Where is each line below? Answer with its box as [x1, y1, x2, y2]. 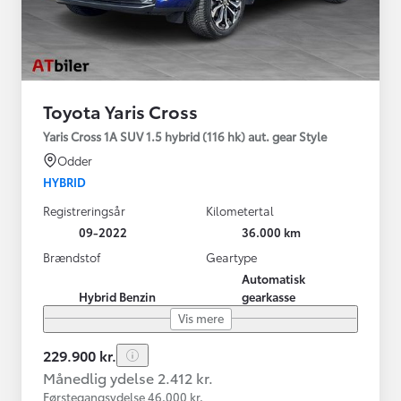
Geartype [206, 248, 257, 265]
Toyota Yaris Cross [43, 98, 198, 124]
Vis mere [177, 309, 224, 326]
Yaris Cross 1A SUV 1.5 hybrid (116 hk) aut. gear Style [43, 127, 327, 144]
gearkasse [242, 287, 295, 304]
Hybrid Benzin [79, 287, 156, 304]
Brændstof [43, 248, 100, 265]
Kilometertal [206, 201, 274, 218]
